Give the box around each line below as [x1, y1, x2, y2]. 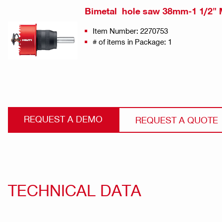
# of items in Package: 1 [93, 37, 172, 46]
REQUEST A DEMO [24, 113, 103, 124]
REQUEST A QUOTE [135, 114, 218, 125]
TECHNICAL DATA [8, 180, 141, 200]
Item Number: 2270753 [93, 26, 168, 35]
